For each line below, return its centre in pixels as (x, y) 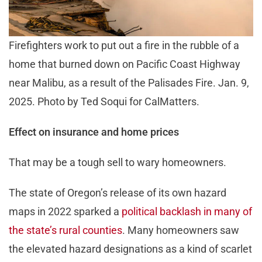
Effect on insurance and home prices (94, 132)
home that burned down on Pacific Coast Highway (125, 64)
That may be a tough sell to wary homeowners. (120, 163)
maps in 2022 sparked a (65, 212)
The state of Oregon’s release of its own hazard (118, 193)
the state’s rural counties (65, 230)
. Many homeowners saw (181, 230)
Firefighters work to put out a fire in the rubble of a (124, 46)
